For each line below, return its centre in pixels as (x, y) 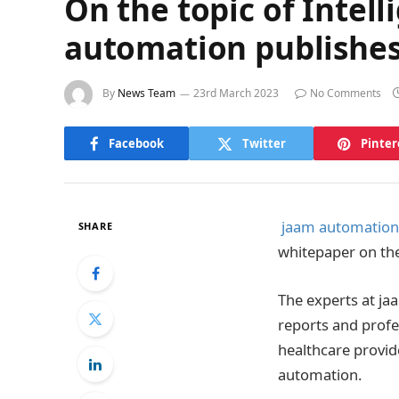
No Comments (346, 94)
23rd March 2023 (236, 94)
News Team (147, 94)
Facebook (136, 143)
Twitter (264, 143)
